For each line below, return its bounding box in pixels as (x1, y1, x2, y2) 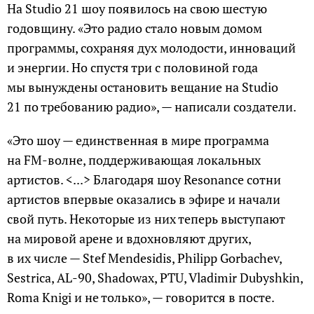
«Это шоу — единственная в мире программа (7, 132, 269, 149)
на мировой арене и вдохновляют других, (7, 230, 251, 247)
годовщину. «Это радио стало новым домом (7, 20, 262, 37)
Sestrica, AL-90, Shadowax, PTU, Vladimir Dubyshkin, (7, 269, 303, 287)
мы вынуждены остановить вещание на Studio (7, 78, 278, 96)
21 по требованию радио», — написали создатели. (7, 98, 296, 116)
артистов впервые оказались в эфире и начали (7, 191, 280, 208)
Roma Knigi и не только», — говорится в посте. (7, 289, 275, 306)
